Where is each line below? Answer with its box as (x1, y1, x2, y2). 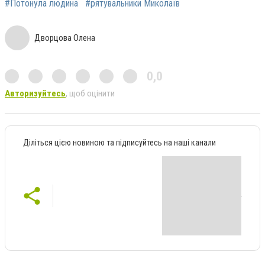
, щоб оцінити (66, 88, 115, 99)
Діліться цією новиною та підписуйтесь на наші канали (23, 138, 216, 148)
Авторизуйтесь (5, 88, 66, 99)
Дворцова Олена (34, 33, 95, 44)
